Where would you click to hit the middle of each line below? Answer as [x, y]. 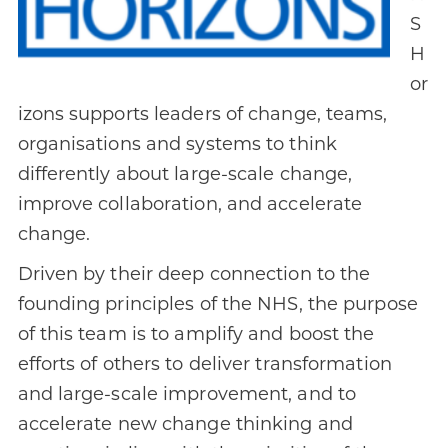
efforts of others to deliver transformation [204, 364]
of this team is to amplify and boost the [196, 334]
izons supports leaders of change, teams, [202, 114]
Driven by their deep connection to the [194, 274]
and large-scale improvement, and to [187, 394]
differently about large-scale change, [185, 174]
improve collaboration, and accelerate [190, 204]
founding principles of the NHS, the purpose [217, 304]
